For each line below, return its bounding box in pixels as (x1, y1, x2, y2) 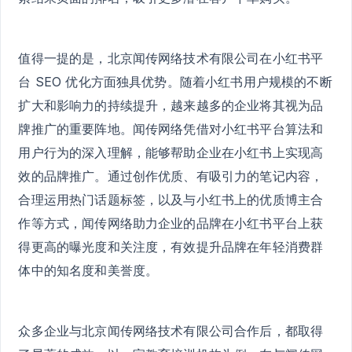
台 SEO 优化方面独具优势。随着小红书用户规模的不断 (18, 73, 332, 90)
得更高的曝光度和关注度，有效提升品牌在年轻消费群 (18, 238, 324, 255)
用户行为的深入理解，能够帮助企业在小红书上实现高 (18, 144, 324, 160)
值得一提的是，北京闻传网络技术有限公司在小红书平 (18, 49, 324, 66)
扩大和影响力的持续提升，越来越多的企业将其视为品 (18, 97, 324, 113)
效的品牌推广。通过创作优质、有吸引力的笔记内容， (18, 167, 324, 184)
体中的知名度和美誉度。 (18, 262, 159, 278)
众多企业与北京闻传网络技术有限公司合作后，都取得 (18, 322, 324, 339)
